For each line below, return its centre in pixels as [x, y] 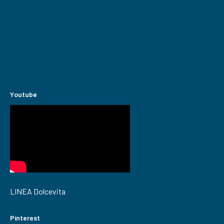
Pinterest [25, 217]
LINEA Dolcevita [38, 191]
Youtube [23, 94]
